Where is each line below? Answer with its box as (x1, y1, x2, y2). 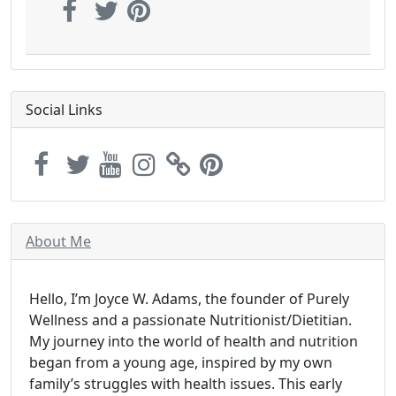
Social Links (26, 100, 103, 119)
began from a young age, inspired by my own (29, 353, 332, 372)
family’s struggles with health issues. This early (29, 374, 342, 393)
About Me (26, 232, 91, 251)
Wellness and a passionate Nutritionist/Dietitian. (29, 310, 352, 330)
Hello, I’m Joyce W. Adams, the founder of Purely (29, 289, 349, 308)
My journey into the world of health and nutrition (29, 331, 358, 351)
